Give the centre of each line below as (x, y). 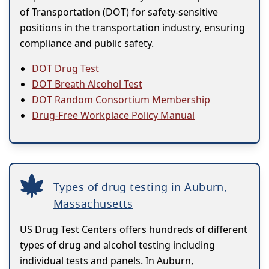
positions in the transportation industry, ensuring (132, 28)
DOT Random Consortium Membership (121, 100)
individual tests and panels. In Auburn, (107, 261)
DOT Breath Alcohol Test (87, 84)
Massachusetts (93, 204)
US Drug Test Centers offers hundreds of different (134, 230)
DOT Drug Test (65, 69)
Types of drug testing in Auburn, (141, 187)
